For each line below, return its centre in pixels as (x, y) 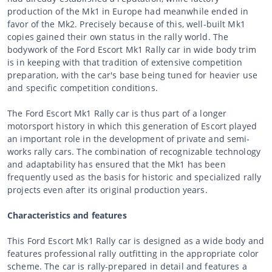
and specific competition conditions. (83, 87)
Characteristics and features (67, 215)
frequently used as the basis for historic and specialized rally (134, 177)
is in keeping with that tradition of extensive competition (125, 62)
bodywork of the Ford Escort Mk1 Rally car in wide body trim (132, 49)
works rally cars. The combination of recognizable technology (134, 151)
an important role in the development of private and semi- (129, 138)
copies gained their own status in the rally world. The (118, 36)
